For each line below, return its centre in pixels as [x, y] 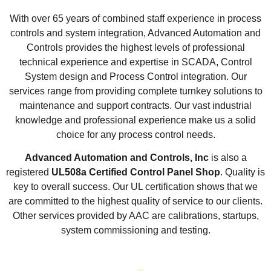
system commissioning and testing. [135, 230]
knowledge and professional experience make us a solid [135, 120]
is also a [227, 158]
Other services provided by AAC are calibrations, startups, [135, 216]
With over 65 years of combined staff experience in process [135, 18]
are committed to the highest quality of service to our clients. [135, 201]
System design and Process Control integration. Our [135, 76]
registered [29, 172]
